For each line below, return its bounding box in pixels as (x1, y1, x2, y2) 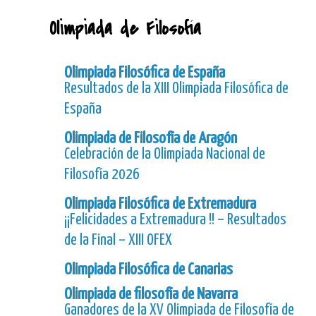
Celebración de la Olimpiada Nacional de (64, 147, 265, 163)
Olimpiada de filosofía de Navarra (64, 286, 238, 303)
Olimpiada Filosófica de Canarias (64, 262, 233, 279)
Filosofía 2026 (64, 167, 140, 183)
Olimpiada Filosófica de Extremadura (64, 196, 256, 213)
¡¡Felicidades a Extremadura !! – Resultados (64, 212, 286, 229)
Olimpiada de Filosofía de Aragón (64, 130, 237, 147)
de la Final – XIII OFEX (64, 233, 172, 249)
